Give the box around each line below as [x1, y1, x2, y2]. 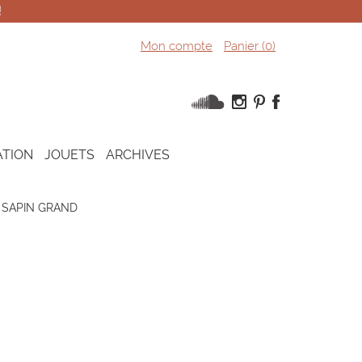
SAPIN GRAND [2, 201, 78, 214]
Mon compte [140, 39, 213, 53]
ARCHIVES [106, 147, 170, 162]
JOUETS [44, 147, 95, 162]
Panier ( [223, 39, 265, 53]
